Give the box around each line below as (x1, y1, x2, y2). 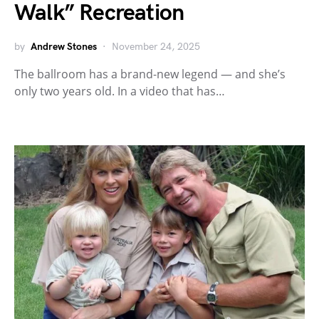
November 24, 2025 (112, 41, 200, 53)
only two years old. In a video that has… (14, 83, 225, 100)
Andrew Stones (31, 41, 97, 53)
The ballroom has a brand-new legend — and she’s (14, 66, 286, 83)
